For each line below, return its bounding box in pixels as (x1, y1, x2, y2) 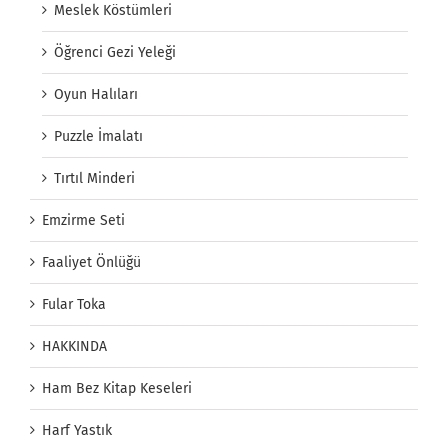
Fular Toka (42, 296, 106, 314)
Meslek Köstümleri (54, 2, 172, 20)
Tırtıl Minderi (54, 170, 135, 188)
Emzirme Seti (42, 212, 125, 230)
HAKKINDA (42, 338, 107, 356)
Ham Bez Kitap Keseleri (42, 380, 192, 398)
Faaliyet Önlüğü (42, 254, 141, 272)
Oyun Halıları (54, 86, 138, 104)
